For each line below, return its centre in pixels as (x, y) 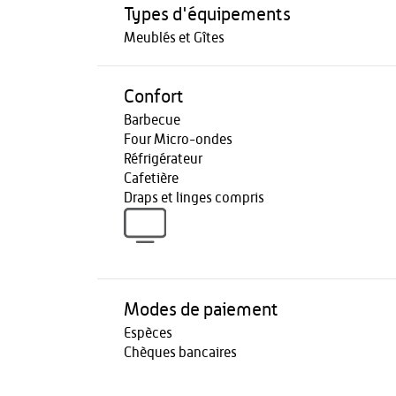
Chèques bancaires (180, 353)
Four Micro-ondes (178, 140)
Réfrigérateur (163, 159)
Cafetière (151, 179)
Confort (153, 97)
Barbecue (152, 120)
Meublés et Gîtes (174, 38)
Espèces (148, 333)
